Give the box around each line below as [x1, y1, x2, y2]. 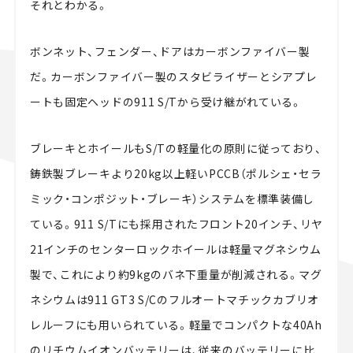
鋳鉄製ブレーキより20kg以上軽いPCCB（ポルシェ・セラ [29, 165, 322, 181]
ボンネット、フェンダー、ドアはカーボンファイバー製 [29, 43, 310, 59]
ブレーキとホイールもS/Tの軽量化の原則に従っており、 [29, 139, 322, 156]
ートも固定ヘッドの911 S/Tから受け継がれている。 [29, 93, 303, 110]
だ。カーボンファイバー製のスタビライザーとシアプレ [29, 68, 318, 84]
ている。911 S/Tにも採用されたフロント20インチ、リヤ [29, 215, 323, 232]
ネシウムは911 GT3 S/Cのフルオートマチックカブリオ [29, 291, 319, 307]
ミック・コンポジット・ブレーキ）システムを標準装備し [29, 190, 315, 206]
